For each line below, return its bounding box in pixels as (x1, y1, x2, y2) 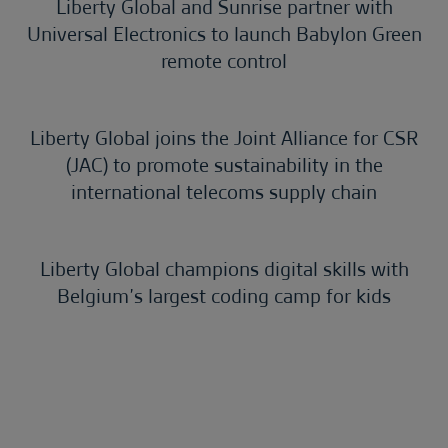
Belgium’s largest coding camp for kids (57, 282, 391, 310)
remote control (161, 47, 287, 75)
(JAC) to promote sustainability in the (65, 151, 383, 179)
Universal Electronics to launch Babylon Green (26, 20, 422, 48)
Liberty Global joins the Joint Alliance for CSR (30, 124, 418, 152)
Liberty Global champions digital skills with (39, 255, 409, 283)
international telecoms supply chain (71, 178, 377, 206)
